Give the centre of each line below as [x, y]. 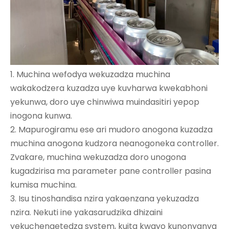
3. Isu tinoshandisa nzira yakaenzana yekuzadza [105, 198]
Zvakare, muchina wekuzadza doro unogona [98, 157]
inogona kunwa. [42, 116]
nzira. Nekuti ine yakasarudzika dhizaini [86, 212]
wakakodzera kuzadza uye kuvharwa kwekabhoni [109, 88]
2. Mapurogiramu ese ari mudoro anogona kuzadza [111, 129]
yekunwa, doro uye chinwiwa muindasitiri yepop [105, 102]
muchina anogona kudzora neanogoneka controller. [114, 143]
